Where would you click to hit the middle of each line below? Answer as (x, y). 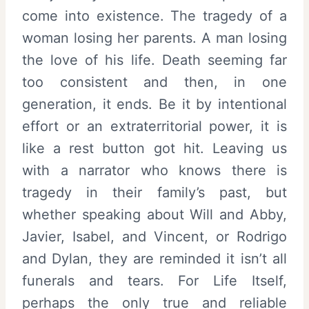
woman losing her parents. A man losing (154, 38)
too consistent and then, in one (154, 82)
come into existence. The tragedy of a (154, 16)
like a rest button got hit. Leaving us (154, 148)
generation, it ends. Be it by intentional (154, 104)
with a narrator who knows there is (154, 170)
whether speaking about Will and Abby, (154, 214)
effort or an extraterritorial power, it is (154, 126)
